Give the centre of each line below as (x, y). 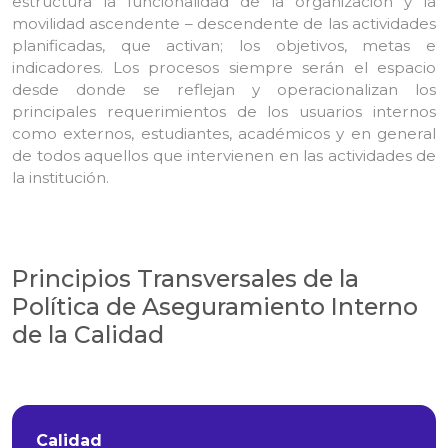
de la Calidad (88, 334)
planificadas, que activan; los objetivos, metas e (224, 45)
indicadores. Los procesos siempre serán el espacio (224, 67)
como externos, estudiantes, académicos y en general (224, 133)
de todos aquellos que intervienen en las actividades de (224, 155)
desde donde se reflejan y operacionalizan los (224, 89)
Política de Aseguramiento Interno (215, 306)
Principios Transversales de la (185, 278)
